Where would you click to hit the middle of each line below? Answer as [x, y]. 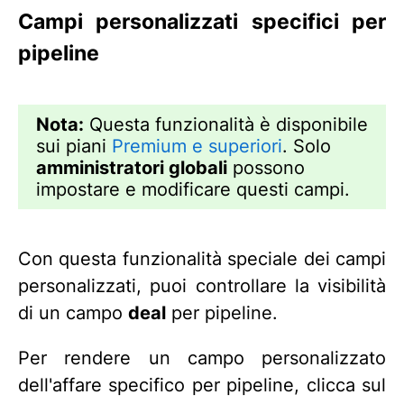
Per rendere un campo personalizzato [202, 358]
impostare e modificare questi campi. [193, 189]
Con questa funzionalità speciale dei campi [202, 258]
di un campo [73, 312]
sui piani [74, 146]
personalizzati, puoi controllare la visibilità [202, 285]
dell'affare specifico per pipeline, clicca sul [202, 385]
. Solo [307, 146]
